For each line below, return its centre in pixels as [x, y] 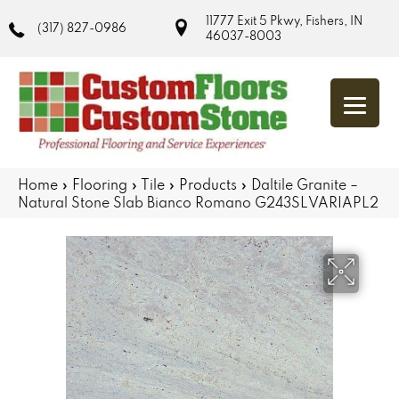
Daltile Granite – [305, 184]
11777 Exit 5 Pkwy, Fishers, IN [284, 20]
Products [208, 184]
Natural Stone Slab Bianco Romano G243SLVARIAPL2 [198, 202]
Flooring [100, 184]
